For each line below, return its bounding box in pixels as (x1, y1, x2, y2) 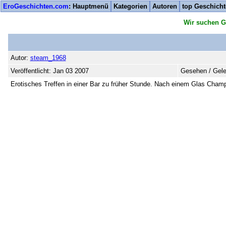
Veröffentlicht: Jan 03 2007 (10, 67, 89, 75)
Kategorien (114, 3, 147, 10)
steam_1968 (30, 53, 66, 62)
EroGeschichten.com (3, 3, 69, 10)
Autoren (152, 3, 177, 10)
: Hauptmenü (69, 3, 108, 10)
